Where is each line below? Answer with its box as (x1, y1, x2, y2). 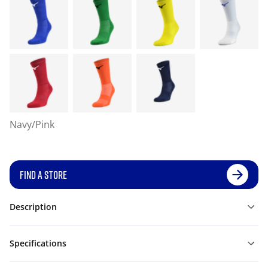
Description (10, 201, 57, 212)
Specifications (10, 237, 66, 249)
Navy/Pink (10, 118, 54, 131)
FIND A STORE (20, 168, 67, 181)
